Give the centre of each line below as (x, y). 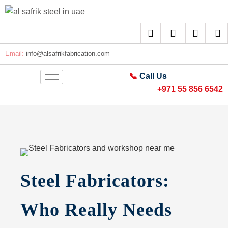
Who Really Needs (96, 210)
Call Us (152, 76)
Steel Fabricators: (95, 181)
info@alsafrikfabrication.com (68, 54)
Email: (16, 54)
